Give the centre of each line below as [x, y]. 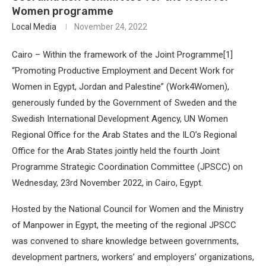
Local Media [34, 27]
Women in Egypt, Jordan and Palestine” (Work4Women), [121, 87]
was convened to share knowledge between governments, [125, 241]
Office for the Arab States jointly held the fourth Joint [116, 151]
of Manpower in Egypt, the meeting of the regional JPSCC [124, 225]
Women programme [63, 12]
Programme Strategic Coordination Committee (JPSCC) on [127, 167]
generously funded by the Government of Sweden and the [124, 103]
